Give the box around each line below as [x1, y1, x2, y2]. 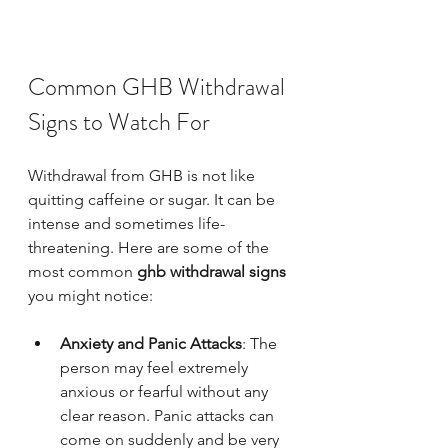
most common [28, 261, 137, 281]
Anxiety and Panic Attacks [60, 333, 242, 353]
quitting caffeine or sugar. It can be [28, 189, 279, 209]
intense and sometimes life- [28, 213, 225, 233]
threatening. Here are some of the [28, 237, 273, 257]
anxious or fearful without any [60, 381, 272, 401]
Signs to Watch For [28, 104, 210, 139]
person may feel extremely [60, 357, 252, 377]
